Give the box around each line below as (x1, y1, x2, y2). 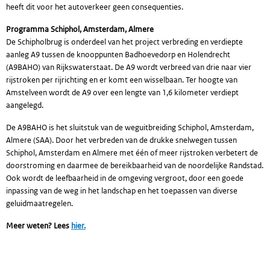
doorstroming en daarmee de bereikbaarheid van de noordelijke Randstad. (6, 160, 263, 171)
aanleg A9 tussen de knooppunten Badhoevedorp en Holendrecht (6, 49, 230, 60)
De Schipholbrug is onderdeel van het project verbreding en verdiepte (6, 37, 243, 47)
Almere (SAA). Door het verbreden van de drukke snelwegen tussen (6, 135, 237, 145)
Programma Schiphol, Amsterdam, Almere (6, 24, 154, 34)
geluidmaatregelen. (6, 198, 73, 209)
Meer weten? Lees (6, 221, 71, 231)
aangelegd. (6, 100, 43, 110)
